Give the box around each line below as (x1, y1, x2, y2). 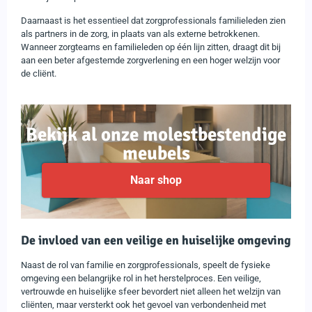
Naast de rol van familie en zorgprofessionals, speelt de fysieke (21, 259, 270, 270)
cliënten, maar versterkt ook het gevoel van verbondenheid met (21, 299, 266, 310)
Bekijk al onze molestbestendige (26, 123, 286, 146)
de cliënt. (21, 68, 56, 79)
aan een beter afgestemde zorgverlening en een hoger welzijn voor (21, 54, 280, 65)
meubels (122, 141, 190, 165)
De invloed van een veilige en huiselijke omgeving (21, 232, 291, 248)
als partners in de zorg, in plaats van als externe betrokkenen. (21, 28, 260, 39)
